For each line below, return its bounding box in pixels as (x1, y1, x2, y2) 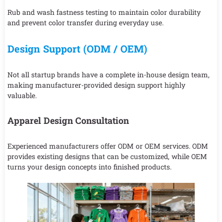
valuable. (7, 90, 37, 100)
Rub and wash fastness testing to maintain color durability (7, 7, 201, 17)
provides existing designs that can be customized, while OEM (7, 151, 207, 161)
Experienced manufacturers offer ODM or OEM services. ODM (7, 141, 208, 151)
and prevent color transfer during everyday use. (7, 17, 164, 27)
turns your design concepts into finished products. (7, 162, 171, 171)
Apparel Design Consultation (7, 114, 129, 126)
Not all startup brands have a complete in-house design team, (7, 69, 210, 79)
